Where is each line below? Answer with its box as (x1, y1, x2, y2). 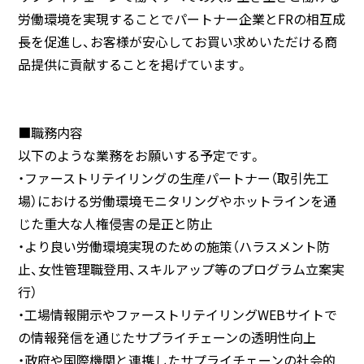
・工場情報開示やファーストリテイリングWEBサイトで (18, 305, 337, 324)
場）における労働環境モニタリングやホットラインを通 (18, 191, 336, 210)
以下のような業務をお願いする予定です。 (18, 145, 262, 165)
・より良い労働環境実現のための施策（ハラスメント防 (18, 236, 330, 256)
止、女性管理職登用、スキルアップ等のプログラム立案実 (18, 259, 344, 279)
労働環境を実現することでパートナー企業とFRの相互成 (18, 9, 345, 28)
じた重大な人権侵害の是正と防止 (18, 214, 213, 233)
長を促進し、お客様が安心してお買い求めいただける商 (18, 32, 337, 51)
